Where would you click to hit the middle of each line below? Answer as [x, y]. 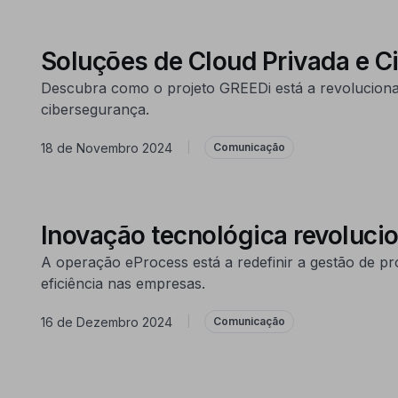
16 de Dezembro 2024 [106, 322]
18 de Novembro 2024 [106, 147]
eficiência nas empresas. [123, 283]
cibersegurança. [95, 109]
